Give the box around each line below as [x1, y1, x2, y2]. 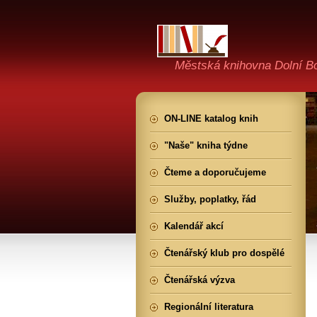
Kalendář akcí [164, 221, 224, 231]
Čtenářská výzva [164, 275, 235, 285]
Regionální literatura [164, 301, 253, 312]
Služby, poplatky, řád [164, 194, 256, 204]
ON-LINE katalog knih [164, 113, 258, 124]
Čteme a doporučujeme [164, 167, 266, 178]
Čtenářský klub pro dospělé [164, 248, 284, 258]
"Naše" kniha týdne [164, 140, 248, 151]
